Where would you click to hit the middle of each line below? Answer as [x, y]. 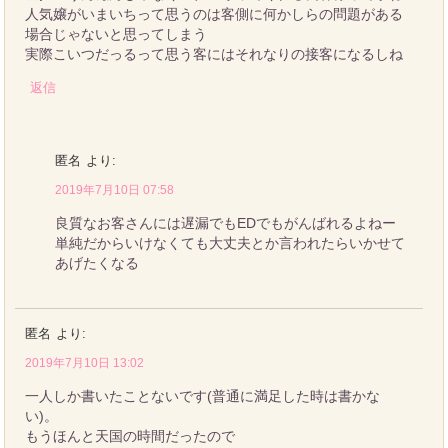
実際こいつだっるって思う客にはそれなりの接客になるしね [214, 53]
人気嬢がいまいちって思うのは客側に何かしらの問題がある [214, 13]
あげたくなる [97, 262]
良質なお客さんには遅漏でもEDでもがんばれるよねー [226, 222]
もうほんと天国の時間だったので [130, 435]
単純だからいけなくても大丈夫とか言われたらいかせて [230, 242]
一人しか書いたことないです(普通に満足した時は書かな [203, 395]
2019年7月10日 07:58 [115, 189]
